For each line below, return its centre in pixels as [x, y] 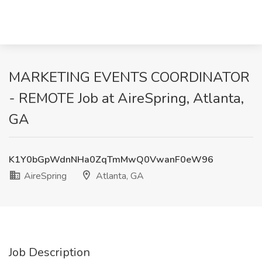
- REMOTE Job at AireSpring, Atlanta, [126, 98]
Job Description [49, 252]
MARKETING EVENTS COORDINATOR [129, 77]
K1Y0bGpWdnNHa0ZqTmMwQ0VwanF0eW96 [111, 160]
